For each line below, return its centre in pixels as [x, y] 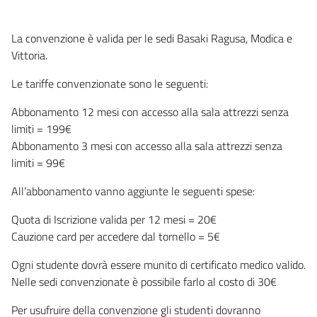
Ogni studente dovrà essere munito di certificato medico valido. [158, 264]
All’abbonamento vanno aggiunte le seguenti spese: [134, 191]
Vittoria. [31, 55]
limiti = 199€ [43, 128]
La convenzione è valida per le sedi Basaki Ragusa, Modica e [152, 38]
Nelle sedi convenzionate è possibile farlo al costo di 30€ [144, 281]
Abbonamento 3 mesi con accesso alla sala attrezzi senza [147, 145]
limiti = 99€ [40, 162]
